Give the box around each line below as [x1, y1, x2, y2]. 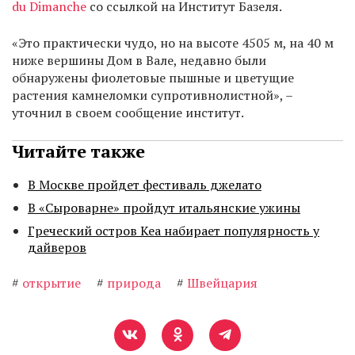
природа [107, 274, 161, 292]
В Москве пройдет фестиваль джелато [28, 176, 261, 194]
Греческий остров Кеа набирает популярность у [28, 222, 319, 240]
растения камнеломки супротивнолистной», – [12, 86, 292, 105]
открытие [22, 274, 81, 292]
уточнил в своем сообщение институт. [12, 104, 244, 122]
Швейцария [187, 274, 258, 292]
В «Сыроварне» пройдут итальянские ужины [28, 199, 300, 217]
